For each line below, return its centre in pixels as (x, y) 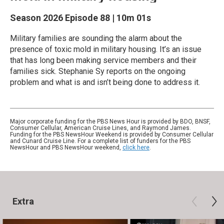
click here (136, 147)
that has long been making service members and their (103, 60)
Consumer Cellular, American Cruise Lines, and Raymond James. (100, 128)
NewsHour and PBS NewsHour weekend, (66, 147)
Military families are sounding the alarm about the (96, 38)
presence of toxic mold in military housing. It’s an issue (106, 49)
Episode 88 (87, 18)
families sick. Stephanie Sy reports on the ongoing (98, 71)
